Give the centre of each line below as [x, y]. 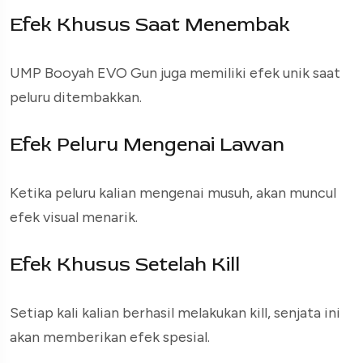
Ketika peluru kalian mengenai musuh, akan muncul [173, 193]
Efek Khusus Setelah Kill [125, 265]
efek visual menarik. [74, 218]
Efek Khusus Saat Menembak [150, 25]
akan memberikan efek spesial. [110, 337]
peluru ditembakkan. [76, 98]
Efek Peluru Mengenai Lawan [147, 145]
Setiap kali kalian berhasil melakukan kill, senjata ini [175, 313]
